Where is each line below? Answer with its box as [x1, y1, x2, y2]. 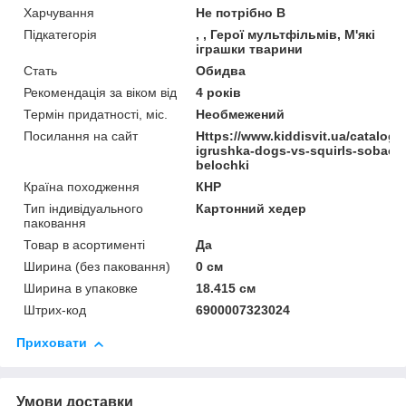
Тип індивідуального [24, 201, 143, 217]
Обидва [196, 63, 246, 79]
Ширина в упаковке [24, 281, 138, 296]
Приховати [16, 335, 87, 351]
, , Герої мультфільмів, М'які [196, 27, 376, 43]
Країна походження [24, 179, 140, 195]
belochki [196, 158, 250, 173]
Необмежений [196, 107, 285, 122]
